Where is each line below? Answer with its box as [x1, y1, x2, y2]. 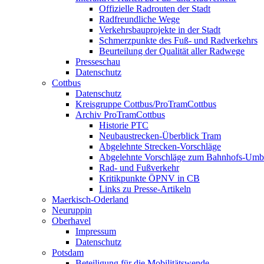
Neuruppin [52, 205, 92, 215]
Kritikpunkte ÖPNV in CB [99, 173, 200, 183]
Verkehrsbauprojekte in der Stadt [99, 25, 220, 35]
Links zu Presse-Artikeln [99, 184, 191, 194]
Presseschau [75, 57, 120, 67]
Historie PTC [99, 120, 148, 130]
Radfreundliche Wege [99, 14, 180, 24]
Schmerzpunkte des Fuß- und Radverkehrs [99, 35, 258, 45]
